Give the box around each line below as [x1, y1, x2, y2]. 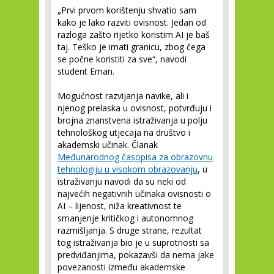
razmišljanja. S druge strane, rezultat [57, 224, 202, 236]
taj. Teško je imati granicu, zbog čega [57, 41, 206, 53]
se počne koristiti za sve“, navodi [57, 53, 187, 65]
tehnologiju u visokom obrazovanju [57, 163, 198, 175]
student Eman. [57, 65, 114, 77]
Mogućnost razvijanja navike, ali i [57, 90, 188, 102]
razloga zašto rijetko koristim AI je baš [57, 29, 210, 40]
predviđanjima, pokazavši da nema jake [57, 249, 214, 261]
